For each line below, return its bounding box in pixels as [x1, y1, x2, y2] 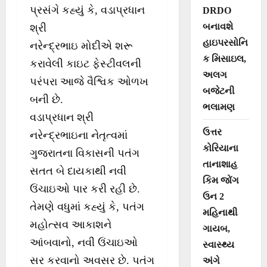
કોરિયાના [202, 142, 238, 153]
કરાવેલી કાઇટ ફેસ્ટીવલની [30, 58, 141, 70]
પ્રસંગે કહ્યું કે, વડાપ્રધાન [30, 4, 145, 17]
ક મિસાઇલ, [202, 53, 246, 64]
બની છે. [30, 94, 63, 106]
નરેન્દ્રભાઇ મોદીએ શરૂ [30, 40, 133, 52]
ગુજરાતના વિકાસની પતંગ [30, 147, 139, 160]
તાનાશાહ [202, 159, 237, 169]
